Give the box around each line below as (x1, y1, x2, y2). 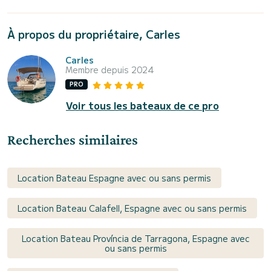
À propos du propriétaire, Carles (7, 25, 180, 42)
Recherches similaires (7, 131, 138, 148)
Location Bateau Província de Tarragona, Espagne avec (21, 232, 250, 244)
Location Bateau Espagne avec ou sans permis (18, 171, 211, 184)
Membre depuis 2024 (65, 63, 154, 76)
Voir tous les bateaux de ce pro (66, 97, 219, 113)
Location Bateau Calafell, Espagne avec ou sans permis (18, 201, 247, 214)
